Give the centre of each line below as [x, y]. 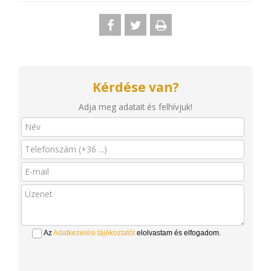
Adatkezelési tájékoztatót [94, 233]
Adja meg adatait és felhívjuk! [135, 107]
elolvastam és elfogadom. [178, 233]
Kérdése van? [135, 87]
